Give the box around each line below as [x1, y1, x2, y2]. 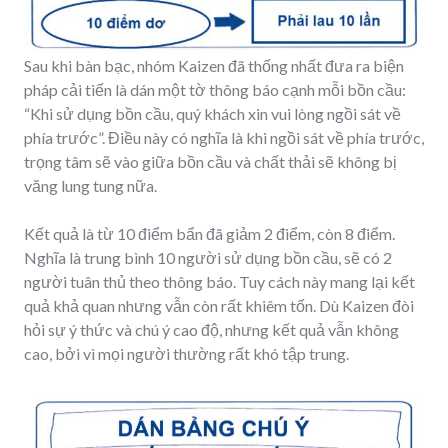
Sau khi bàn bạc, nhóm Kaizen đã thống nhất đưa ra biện [24, 55, 404, 75]
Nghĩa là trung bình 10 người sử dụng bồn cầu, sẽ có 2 [24, 247, 392, 267]
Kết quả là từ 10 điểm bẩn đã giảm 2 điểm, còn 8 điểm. [24, 223, 395, 243]
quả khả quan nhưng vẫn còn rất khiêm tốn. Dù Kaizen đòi [24, 295, 414, 315]
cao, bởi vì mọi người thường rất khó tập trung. [24, 343, 349, 363]
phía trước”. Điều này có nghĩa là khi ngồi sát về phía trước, [24, 127, 424, 147]
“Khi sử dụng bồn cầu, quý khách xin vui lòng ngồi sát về [24, 103, 401, 123]
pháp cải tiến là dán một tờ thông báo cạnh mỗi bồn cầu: [24, 79, 406, 99]
